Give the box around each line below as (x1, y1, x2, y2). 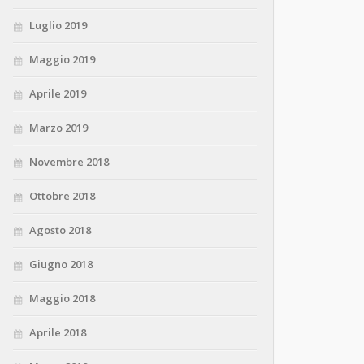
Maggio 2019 (29, 52, 95, 67)
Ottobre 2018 (29, 188, 95, 204)
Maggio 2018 (29, 291, 95, 306)
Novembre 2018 (29, 154, 109, 170)
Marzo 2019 (29, 120, 88, 136)
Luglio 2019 (29, 18, 87, 33)
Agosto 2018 (29, 223, 91, 238)
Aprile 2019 (29, 86, 86, 102)
